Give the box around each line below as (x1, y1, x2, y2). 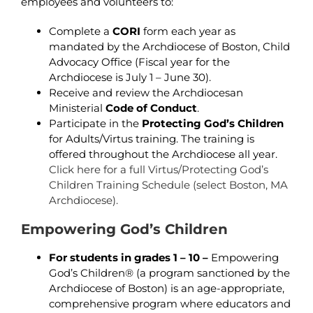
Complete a (49, 24, 112, 38)
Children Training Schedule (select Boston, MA (49, 178, 288, 191)
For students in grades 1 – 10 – (49, 251, 211, 264)
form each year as (140, 24, 235, 38)
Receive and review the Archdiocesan (49, 86, 243, 99)
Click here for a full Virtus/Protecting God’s (49, 163, 268, 176)
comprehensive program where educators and (49, 297, 291, 310)
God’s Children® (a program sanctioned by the (49, 266, 290, 279)
